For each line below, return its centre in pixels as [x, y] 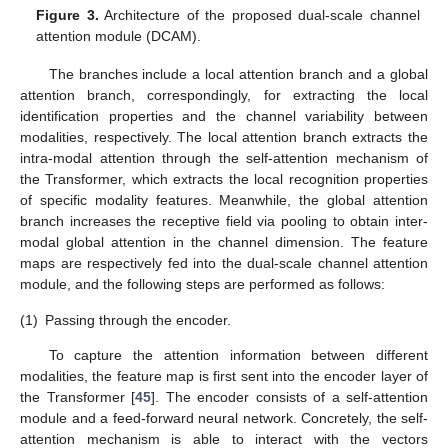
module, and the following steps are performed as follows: [202, 284]
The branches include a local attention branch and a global [238, 74]
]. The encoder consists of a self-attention [289, 396]
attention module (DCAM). [119, 36]
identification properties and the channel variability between [224, 116]
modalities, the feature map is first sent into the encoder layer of [224, 375]
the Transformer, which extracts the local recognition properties [224, 179]
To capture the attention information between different [238, 354]
